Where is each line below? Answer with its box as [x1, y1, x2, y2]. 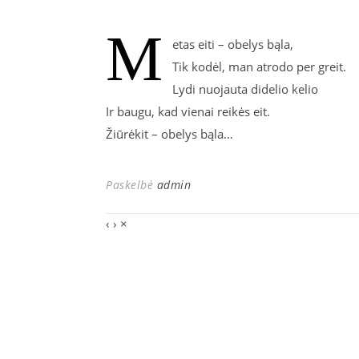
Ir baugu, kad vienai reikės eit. [106, 103, 270, 119]
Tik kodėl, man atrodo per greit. [172, 58, 346, 75]
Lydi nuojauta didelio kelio [172, 81, 318, 97]
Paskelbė [106, 177, 157, 192]
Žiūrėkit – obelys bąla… [106, 126, 233, 142]
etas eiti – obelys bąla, [172, 36, 293, 52]
